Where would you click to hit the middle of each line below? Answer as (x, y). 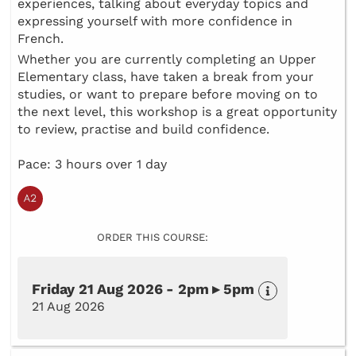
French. (41, 39)
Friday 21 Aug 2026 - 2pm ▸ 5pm (143, 289)
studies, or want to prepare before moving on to (168, 95)
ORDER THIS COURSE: (153, 238)
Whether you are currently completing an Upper (167, 60)
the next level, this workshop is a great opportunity (177, 112)
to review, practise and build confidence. (143, 130)
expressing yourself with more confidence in (155, 21)
